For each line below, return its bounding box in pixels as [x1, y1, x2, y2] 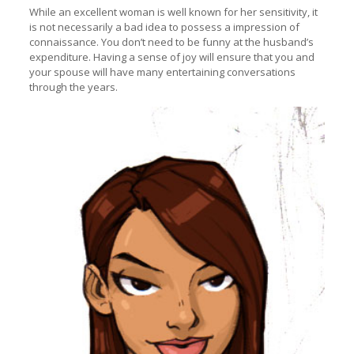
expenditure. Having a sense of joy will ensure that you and [28, 50, 314, 64]
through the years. [28, 80, 118, 94]
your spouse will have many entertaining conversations [28, 65, 296, 79]
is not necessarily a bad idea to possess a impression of [28, 20, 299, 34]
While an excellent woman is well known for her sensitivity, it [28, 5, 318, 19]
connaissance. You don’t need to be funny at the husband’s [28, 35, 314, 49]
